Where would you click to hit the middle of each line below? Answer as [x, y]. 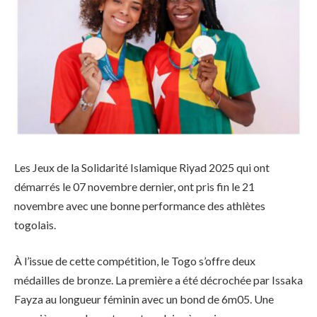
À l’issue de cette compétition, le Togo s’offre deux [135, 261]
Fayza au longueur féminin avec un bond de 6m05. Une [144, 299]
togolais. [35, 224]
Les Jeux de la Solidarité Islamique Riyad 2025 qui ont [142, 167]
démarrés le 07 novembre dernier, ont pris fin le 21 [134, 186]
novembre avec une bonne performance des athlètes [140, 205]
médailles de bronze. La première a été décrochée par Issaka [158, 280]
